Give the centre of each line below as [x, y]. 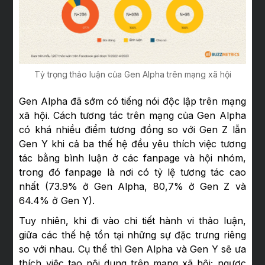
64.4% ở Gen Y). [59, 200]
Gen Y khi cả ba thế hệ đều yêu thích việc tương [132, 143]
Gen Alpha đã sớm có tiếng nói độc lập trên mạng [132, 101]
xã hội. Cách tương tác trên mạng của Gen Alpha [132, 115]
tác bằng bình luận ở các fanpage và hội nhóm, [132, 158]
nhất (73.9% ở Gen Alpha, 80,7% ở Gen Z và [132, 186]
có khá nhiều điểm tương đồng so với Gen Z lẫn [132, 129]
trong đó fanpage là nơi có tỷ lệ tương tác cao [132, 172]
